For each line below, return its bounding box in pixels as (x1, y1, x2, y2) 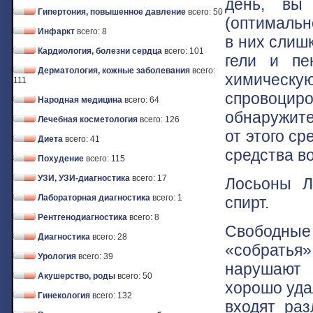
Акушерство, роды (38, 271, 115, 281)
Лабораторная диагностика (38, 193, 150, 203)
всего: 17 (132, 173, 167, 183)
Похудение (38, 154, 84, 163)
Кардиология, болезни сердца (38, 46, 162, 56)
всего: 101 (164, 46, 204, 56)
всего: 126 (140, 115, 180, 124)
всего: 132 (92, 291, 132, 300)
